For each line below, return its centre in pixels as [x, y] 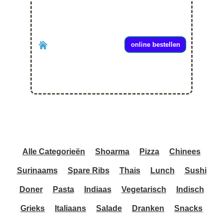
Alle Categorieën [54, 152]
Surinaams [37, 171]
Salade [109, 209]
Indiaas [98, 190]
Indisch [190, 190]
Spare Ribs [88, 171]
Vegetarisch [144, 190]
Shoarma [112, 152]
